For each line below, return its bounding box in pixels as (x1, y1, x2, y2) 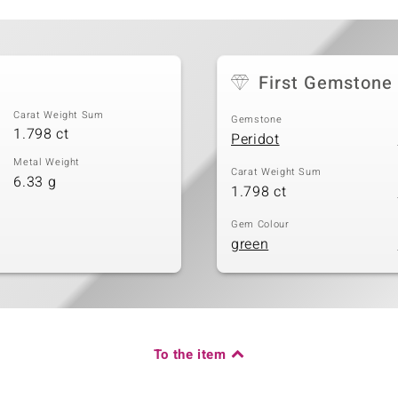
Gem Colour (231, 217, 290, 233)
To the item (153, 345, 227, 365)
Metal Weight (13, 155, 81, 171)
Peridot (231, 128, 280, 150)
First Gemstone (259, 69, 393, 96)
